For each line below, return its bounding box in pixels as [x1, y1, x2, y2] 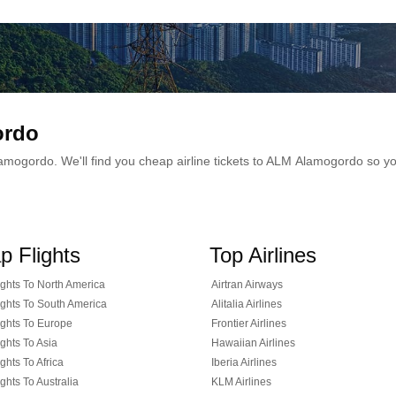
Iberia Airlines [211, 356, 277, 369]
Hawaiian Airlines [211, 337, 295, 349]
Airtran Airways [211, 278, 283, 291]
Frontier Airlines [211, 317, 286, 330]
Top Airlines [209, 243, 316, 267]
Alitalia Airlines [211, 298, 282, 310]
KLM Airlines [211, 376, 271, 388]
